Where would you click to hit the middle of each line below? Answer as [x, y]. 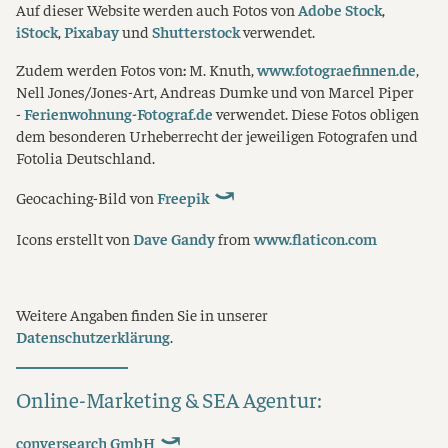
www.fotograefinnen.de [336, 70]
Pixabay [91, 31]
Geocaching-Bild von [86, 198]
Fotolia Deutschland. [85, 158]
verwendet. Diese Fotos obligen [316, 114]
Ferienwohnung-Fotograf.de [118, 114]
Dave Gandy [174, 237]
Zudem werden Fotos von [99, 70]
